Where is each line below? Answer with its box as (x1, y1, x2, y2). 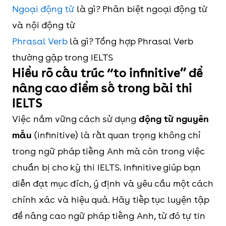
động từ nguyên (139, 114, 209, 125)
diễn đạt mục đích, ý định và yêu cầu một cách (12, 178, 213, 189)
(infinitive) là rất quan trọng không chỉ (32, 130, 201, 141)
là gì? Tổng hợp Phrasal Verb (67, 36, 193, 47)
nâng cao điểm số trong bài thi (12, 81, 192, 96)
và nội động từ (12, 20, 76, 31)
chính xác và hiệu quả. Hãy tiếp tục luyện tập (12, 194, 209, 205)
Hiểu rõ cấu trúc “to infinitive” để (12, 66, 202, 81)
